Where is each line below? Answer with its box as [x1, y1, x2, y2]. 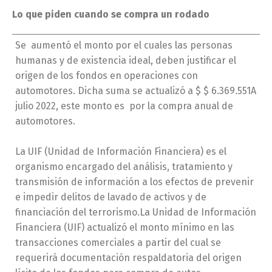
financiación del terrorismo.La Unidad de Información [15, 206, 256, 218]
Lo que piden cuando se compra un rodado [12, 8, 209, 20]
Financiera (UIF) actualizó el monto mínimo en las [15, 221, 234, 233]
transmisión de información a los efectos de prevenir [15, 175, 254, 188]
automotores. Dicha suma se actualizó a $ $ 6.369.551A [15, 84, 256, 97]
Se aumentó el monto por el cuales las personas [15, 39, 233, 51]
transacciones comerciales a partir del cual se [15, 236, 221, 248]
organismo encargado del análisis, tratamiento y [15, 160, 233, 172]
